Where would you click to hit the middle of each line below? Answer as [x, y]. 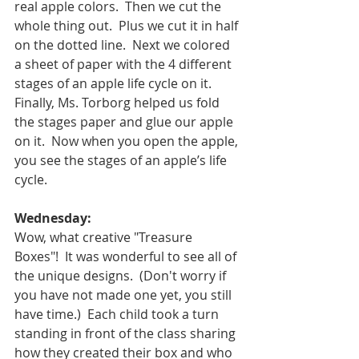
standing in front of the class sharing [127, 333]
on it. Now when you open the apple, [128, 141]
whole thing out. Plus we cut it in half [128, 25]
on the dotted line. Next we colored [124, 44]
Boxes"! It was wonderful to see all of [127, 256]
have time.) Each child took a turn [118, 314]
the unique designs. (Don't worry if [122, 275]
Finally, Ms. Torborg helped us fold [119, 102]
